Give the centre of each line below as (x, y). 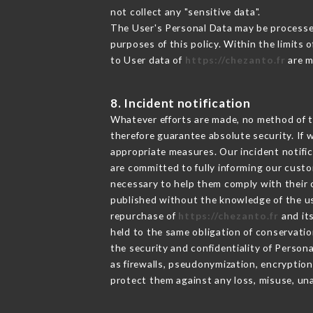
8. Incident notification (180, 103)
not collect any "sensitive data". (185, 11)
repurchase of (144, 215)
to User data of (147, 59)
